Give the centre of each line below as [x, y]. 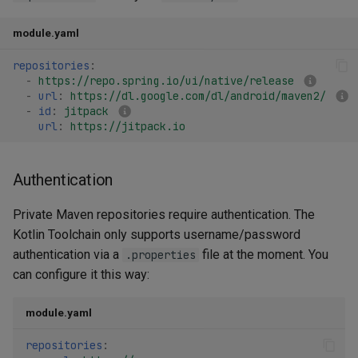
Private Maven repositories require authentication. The [164, 215]
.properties [161, 255]
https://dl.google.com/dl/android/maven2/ [198, 95]
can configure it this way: [81, 275]
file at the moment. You [264, 255]
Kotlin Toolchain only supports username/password [157, 235]
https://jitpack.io [128, 126]
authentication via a [68, 255]
